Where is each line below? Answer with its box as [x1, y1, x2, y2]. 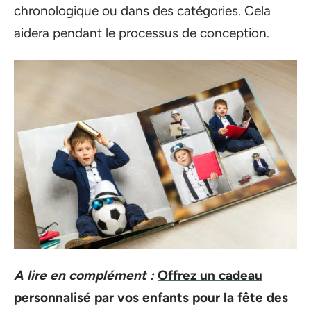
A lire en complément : [14, 267, 154, 283]
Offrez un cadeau [158, 267, 262, 283]
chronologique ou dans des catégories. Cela [14, 3, 271, 19]
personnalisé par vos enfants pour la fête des [14, 289, 288, 305]
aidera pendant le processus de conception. [14, 25, 269, 41]
